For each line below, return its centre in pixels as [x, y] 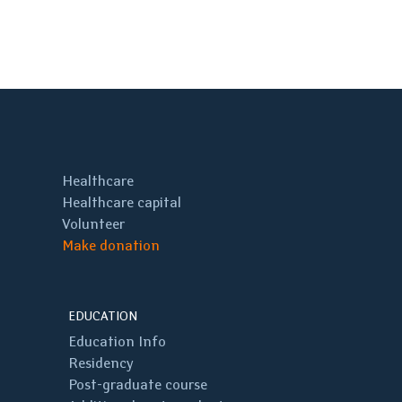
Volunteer [93, 224]
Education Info [117, 341]
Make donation [111, 245]
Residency [100, 363]
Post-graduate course [138, 385]
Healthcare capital [122, 202]
